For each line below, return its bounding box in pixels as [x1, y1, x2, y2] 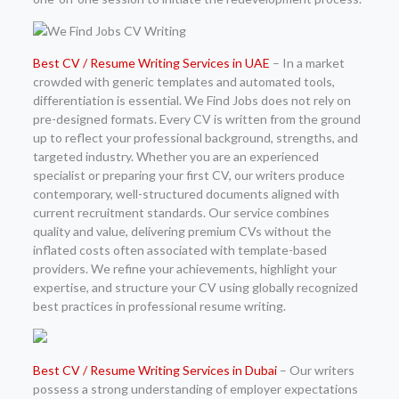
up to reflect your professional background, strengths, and [32, 130, 358, 145]
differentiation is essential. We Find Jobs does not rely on [32, 93, 351, 108]
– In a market [269, 55, 345, 70]
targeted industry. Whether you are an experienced [32, 149, 319, 164]
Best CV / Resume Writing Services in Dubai [32, 362, 277, 378]
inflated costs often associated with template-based [32, 242, 327, 257]
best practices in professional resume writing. [32, 298, 286, 313]
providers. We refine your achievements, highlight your [32, 261, 337, 276]
